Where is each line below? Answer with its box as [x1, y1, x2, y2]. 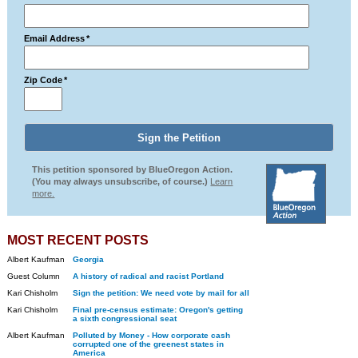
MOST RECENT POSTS [6, 233, 149, 247]
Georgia [72, 255, 104, 264]
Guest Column [6, 272, 60, 280]
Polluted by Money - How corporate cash [72, 331, 230, 340]
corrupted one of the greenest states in [72, 340, 224, 348]
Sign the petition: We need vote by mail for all [72, 288, 249, 297]
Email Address [24, 34, 86, 43]
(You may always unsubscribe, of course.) [32, 177, 211, 186]
